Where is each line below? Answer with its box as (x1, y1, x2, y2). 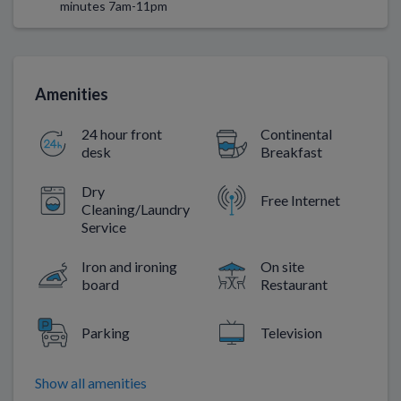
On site (260, 257, 304, 275)
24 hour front (81, 124, 162, 142)
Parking (81, 323, 130, 341)
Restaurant (260, 275, 328, 293)
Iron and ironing (81, 257, 177, 275)
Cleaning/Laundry (81, 200, 190, 218)
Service (81, 218, 126, 235)
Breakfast (260, 142, 322, 160)
